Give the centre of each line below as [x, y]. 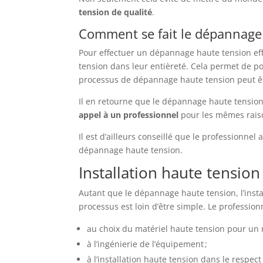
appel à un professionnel [129, 115]
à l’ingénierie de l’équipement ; [147, 244]
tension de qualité [116, 12]
